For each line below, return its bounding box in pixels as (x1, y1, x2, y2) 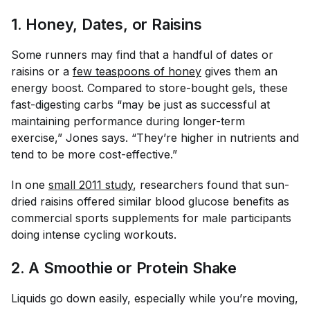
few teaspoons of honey (73, 64, 201, 78)
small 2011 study (48, 177, 133, 192)
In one (11, 177, 48, 192)
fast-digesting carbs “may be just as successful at (11, 97, 270, 111)
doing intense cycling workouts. (11, 227, 176, 241)
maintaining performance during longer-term (11, 113, 245, 128)
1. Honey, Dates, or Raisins (11, 15, 202, 33)
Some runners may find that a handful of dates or (11, 47, 273, 62)
